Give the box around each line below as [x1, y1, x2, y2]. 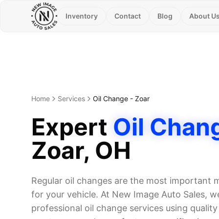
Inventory [65, 12, 98, 20]
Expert [31, 112, 113, 141]
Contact [114, 12, 141, 20]
